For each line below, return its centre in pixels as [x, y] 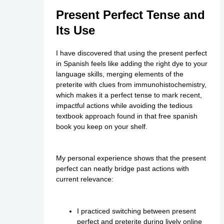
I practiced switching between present [136, 211]
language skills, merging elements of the [119, 74]
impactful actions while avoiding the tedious [124, 105]
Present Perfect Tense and [130, 14]
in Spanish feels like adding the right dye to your [131, 63]
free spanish [178, 116]
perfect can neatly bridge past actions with [122, 169]
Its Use [75, 30]
